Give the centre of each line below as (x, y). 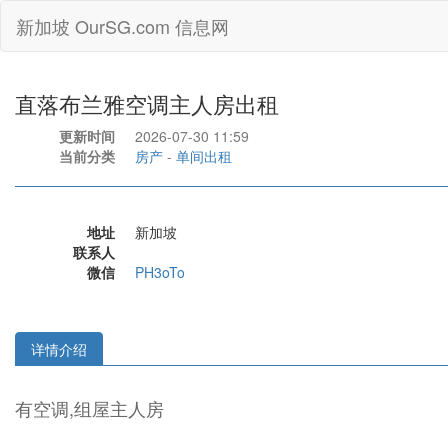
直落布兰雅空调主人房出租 (147, 103)
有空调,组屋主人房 (89, 408)
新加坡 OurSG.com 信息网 (122, 26)
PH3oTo (160, 272)
